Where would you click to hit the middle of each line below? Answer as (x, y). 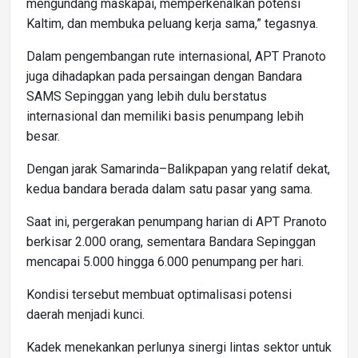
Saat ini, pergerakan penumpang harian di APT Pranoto (177, 222)
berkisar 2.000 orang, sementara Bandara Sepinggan (171, 242)
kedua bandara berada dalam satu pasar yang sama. (169, 189)
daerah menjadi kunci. (86, 315)
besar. (43, 137)
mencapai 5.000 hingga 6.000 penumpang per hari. (165, 262)
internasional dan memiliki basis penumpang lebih (165, 117)
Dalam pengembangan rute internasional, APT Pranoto (176, 57)
